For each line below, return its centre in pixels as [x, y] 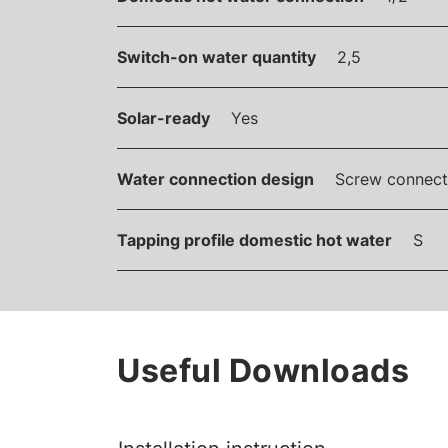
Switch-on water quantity [216, 56]
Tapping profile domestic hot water [254, 239]
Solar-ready [163, 117]
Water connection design [215, 178]
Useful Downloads [263, 370]
